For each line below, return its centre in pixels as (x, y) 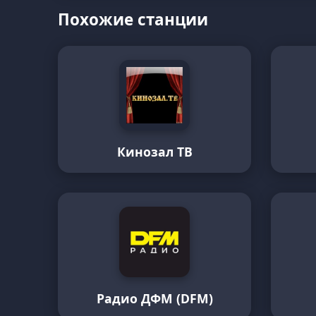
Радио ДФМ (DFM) (154, 298)
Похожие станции (133, 19)
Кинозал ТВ (154, 152)
